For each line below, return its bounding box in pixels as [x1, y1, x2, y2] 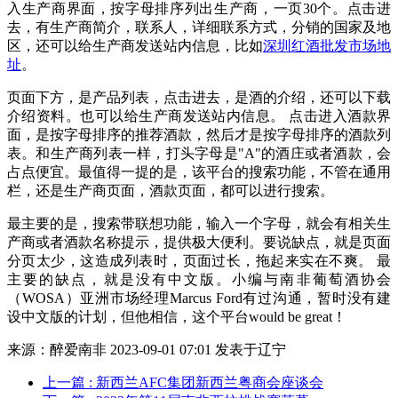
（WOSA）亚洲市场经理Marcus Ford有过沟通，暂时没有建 [7, 291, 391, 306]
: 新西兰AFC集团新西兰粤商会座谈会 [89, 375, 323, 391]
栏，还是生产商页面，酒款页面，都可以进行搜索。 [7, 183, 334, 199]
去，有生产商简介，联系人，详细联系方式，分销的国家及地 [7, 20, 391, 36]
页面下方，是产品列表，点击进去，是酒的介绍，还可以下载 [7, 90, 391, 106]
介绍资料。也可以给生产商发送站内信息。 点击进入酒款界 [7, 108, 391, 124]
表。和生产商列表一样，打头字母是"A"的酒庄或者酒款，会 [7, 146, 391, 162]
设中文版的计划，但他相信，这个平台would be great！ [7, 309, 346, 325]
